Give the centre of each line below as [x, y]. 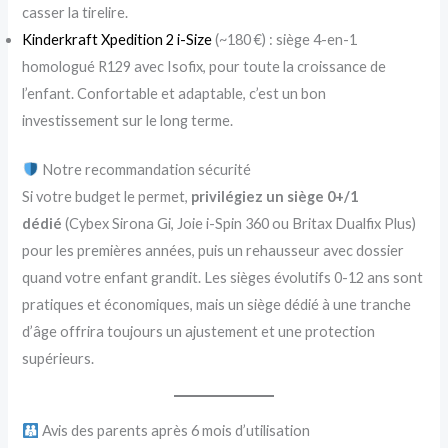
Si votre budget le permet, [107, 196]
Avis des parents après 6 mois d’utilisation [175, 431]
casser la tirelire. [75, 12]
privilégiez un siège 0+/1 [275, 196]
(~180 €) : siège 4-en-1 [285, 39]
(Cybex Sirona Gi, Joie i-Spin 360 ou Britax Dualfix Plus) [239, 223]
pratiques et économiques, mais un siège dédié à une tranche [217, 304]
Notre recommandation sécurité [145, 169]
